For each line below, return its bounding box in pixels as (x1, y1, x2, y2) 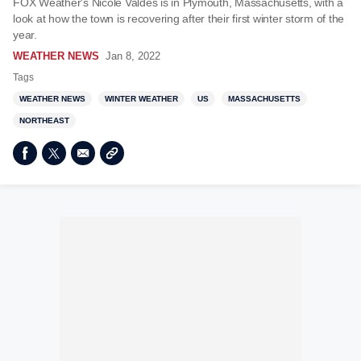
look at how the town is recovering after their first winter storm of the (13, 12, 344, 25)
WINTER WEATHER (105, 94, 178, 103)
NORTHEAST (19, 116, 69, 125)
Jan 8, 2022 (106, 50, 160, 62)
